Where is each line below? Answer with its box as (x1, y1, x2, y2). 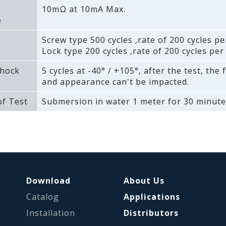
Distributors (124, 207, 179, 218)
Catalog (26, 191, 60, 202)
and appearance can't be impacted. (41, 76, 189, 88)
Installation (26, 207, 76, 218)
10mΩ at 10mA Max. (41, 4, 126, 15)
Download (26, 175, 71, 186)
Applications (124, 191, 181, 202)
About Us (124, 175, 165, 186)
